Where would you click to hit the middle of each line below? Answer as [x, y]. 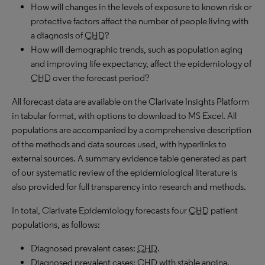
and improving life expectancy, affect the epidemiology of [141, 64]
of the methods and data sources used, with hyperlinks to [119, 144]
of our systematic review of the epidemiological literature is [125, 172]
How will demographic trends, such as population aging [137, 49]
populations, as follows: [56, 224]
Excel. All [219, 116]
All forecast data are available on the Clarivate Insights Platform [130, 101]
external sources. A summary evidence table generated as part [129, 158]
